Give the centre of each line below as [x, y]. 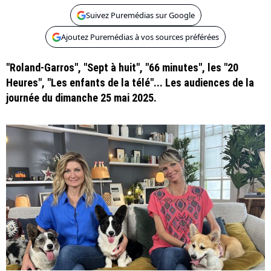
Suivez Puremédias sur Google [140, 15]
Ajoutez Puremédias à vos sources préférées [140, 37]
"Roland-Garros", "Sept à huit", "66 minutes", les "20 [122, 67]
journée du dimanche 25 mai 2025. [81, 98]
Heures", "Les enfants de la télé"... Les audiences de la [130, 83]
